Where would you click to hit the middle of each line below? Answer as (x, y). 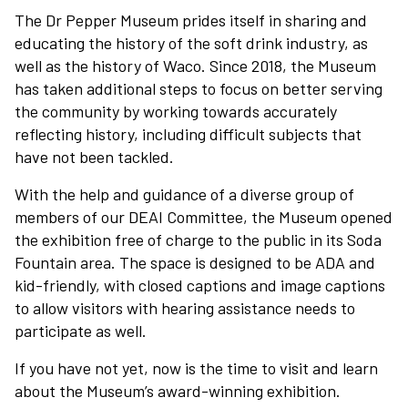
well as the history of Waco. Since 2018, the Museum (195, 66)
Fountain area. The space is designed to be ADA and (195, 262)
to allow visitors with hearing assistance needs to (185, 308)
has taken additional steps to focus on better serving (199, 88)
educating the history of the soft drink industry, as (191, 43)
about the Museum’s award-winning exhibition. (178, 391)
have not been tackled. (94, 157)
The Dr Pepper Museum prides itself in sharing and (191, 20)
